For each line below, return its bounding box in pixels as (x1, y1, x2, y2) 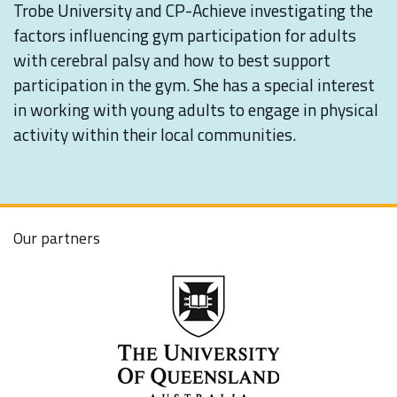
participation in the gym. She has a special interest (13, 72, 375, 97)
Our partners (13, 226, 100, 250)
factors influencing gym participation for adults (13, 22, 356, 48)
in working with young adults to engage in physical (13, 97, 378, 122)
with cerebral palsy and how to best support (13, 47, 331, 73)
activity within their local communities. (13, 121, 296, 147)
